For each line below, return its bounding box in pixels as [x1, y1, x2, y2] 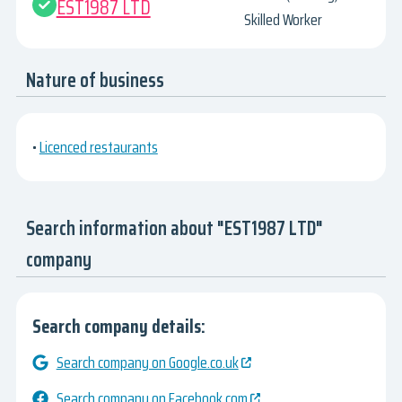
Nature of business [26, 64, 165, 96]
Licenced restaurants [39, 134, 158, 160]
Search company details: [31, 311, 205, 342]
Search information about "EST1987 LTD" [26, 213, 324, 245]
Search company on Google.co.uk [56, 350, 239, 376]
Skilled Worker [244, 7, 323, 33]
